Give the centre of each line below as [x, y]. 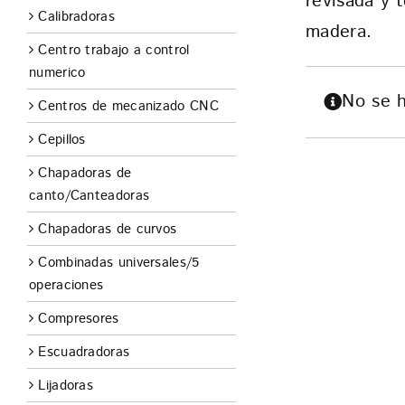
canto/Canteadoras [89, 196]
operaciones [66, 286]
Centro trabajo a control [114, 51]
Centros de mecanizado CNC [128, 107]
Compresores [79, 319]
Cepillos [62, 140]
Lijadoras [66, 386]
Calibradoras [76, 17]
